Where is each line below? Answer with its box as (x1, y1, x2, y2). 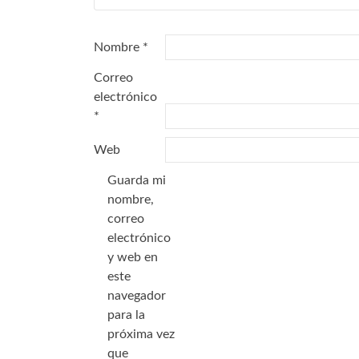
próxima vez (107, 328, 175, 341)
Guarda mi (107, 174, 166, 188)
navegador (107, 289, 166, 303)
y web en (107, 251, 158, 264)
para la (107, 309, 145, 322)
